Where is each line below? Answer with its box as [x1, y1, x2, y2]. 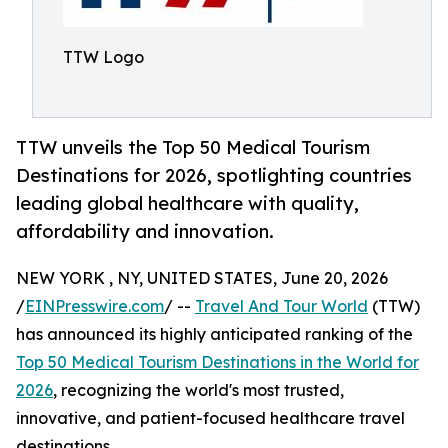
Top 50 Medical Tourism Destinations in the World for [16, 352, 419, 373]
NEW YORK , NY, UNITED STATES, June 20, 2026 [16, 268, 388, 289]
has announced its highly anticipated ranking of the [16, 324, 413, 345]
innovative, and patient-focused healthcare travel [16, 408, 405, 429]
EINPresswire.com [25, 296, 164, 317]
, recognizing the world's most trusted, [53, 380, 344, 401]
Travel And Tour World [195, 296, 368, 317]
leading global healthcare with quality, [16, 192, 359, 215]
